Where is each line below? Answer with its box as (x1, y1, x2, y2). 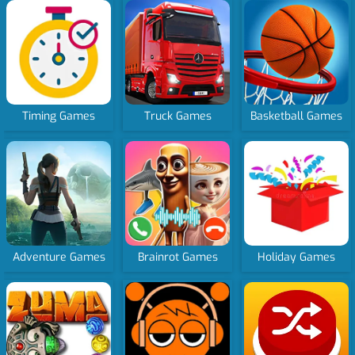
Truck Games (143, 109, 212, 124)
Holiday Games (258, 250, 336, 265)
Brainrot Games (137, 250, 218, 265)
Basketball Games (250, 109, 343, 124)
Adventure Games (12, 250, 105, 265)
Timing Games (22, 109, 96, 124)
